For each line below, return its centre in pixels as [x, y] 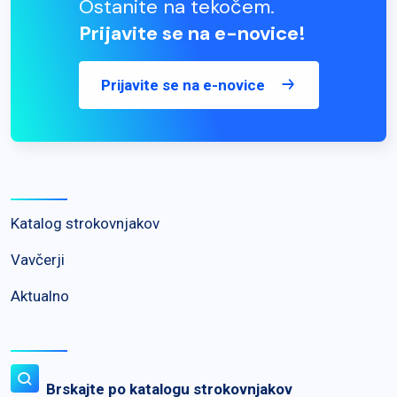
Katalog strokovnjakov [85, 224]
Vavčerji [38, 260]
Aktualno [40, 296]
